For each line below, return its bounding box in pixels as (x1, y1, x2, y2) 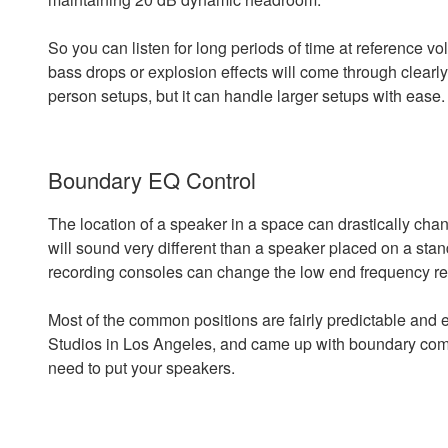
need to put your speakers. (48, 355, 235, 379)
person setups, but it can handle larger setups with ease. (48, 84, 445, 107)
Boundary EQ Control (48, 164, 256, 195)
